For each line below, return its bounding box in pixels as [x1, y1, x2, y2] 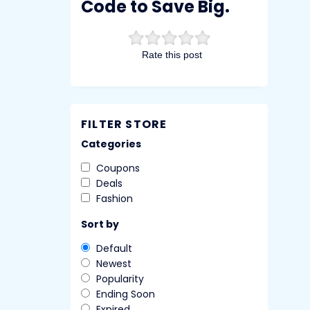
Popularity [96, 271, 144, 286]
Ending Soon [96, 286, 155, 301]
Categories [81, 136, 141, 151]
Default [96, 241, 132, 255]
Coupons [96, 161, 140, 175]
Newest [96, 256, 131, 271]
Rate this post [141, 48, 202, 60]
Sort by [81, 217, 119, 231]
